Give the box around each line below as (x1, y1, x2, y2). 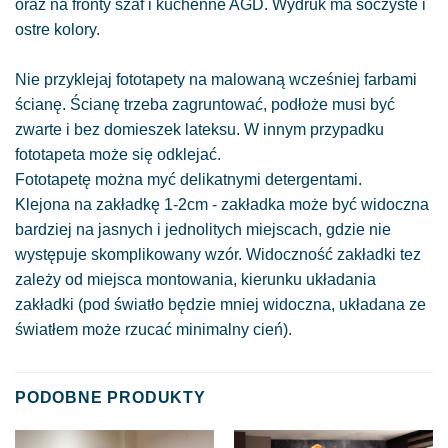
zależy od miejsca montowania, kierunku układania (15, 271, 376, 289)
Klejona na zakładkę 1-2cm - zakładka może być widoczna (15, 196, 429, 214)
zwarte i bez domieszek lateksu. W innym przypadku (15, 121, 384, 139)
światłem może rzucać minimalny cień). (15, 321, 292, 339)
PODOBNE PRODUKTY (15, 389, 206, 407)
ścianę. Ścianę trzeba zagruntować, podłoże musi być (15, 96, 395, 114)
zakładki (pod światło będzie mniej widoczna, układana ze (15, 296, 426, 314)
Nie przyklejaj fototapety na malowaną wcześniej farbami (15, 71, 417, 89)
